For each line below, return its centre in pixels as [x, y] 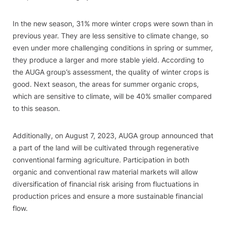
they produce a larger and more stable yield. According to [108, 60]
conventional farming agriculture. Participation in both [101, 160]
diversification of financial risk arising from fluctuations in [106, 184]
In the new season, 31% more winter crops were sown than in [113, 23]
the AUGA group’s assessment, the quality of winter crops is [111, 72]
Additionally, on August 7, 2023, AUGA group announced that [113, 135]
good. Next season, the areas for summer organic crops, [106, 84]
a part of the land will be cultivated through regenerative [106, 148]
